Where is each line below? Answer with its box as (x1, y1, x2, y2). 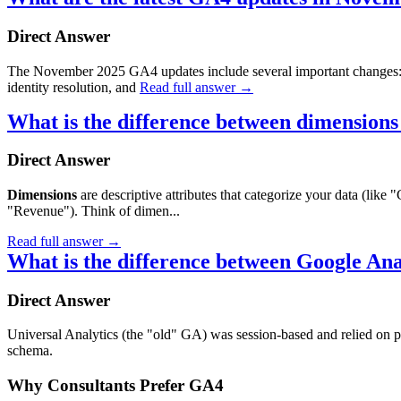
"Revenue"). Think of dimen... (7, 203, 180, 219)
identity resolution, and (7, 79, 140, 95)
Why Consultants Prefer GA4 (7, 376, 224, 396)
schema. (7, 343, 53, 359)
